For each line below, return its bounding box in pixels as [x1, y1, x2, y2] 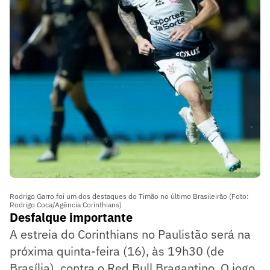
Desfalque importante [10, 209, 133, 226]
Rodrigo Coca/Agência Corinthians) [10, 200, 122, 210]
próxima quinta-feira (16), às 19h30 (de [10, 243, 224, 260]
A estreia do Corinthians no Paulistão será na [10, 226, 251, 243]
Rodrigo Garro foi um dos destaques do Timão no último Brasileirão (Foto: [10, 192, 249, 201]
